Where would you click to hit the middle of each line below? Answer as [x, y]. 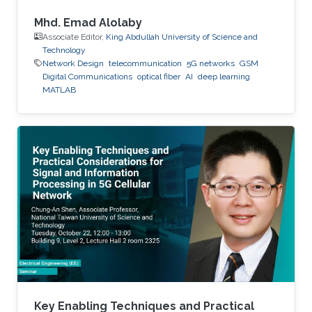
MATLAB [59, 89]
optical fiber [159, 76]
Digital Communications [87, 76]
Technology [64, 50]
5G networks [211, 63]
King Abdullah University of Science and [182, 37]
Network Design [73, 63]
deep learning [224, 76]
